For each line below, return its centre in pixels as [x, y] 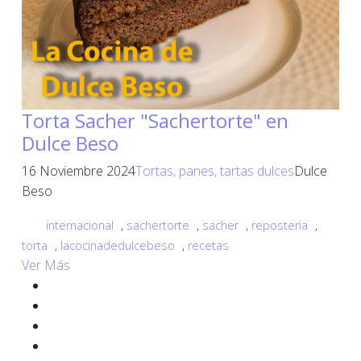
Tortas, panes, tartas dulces [215, 171]
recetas [208, 246]
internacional [80, 226]
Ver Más [46, 266]
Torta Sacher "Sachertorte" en [155, 121]
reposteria [280, 226]
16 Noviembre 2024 [79, 171]
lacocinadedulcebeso [118, 246]
